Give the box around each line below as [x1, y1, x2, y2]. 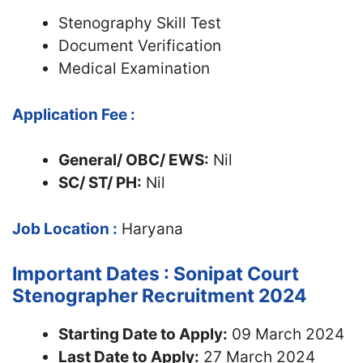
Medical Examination [58, 59, 210, 78]
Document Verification [58, 36, 221, 55]
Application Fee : [12, 105, 135, 124]
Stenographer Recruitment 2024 [12, 284, 307, 307]
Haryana [117, 219, 183, 238]
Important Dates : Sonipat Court [12, 263, 299, 285]
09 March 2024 [228, 325, 344, 344]
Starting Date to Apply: [58, 325, 228, 344]
